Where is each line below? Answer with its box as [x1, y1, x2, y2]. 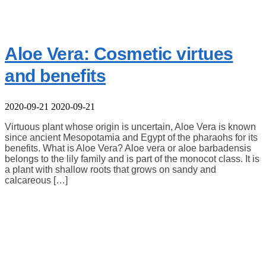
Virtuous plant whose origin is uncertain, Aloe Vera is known [5, 121, 256, 132]
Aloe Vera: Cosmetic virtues [5, 44, 233, 64]
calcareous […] [5, 175, 68, 185]
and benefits [5, 66, 106, 86]
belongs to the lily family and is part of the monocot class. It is [5, 153, 259, 164]
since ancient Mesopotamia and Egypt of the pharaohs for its [5, 132, 258, 142]
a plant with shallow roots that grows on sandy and [5, 164, 216, 175]
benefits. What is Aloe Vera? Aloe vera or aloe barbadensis [5, 142, 251, 153]
